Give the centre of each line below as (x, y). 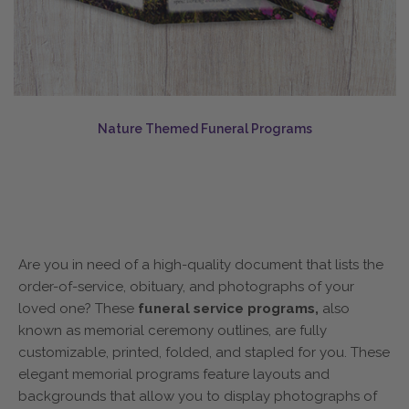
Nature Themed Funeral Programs (204, 129)
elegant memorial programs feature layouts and (174, 374)
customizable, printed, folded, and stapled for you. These (204, 352)
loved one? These (78, 308)
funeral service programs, (230, 308)
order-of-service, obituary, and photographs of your (186, 286)
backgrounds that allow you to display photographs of (198, 396)
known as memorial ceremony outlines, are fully (173, 330)
